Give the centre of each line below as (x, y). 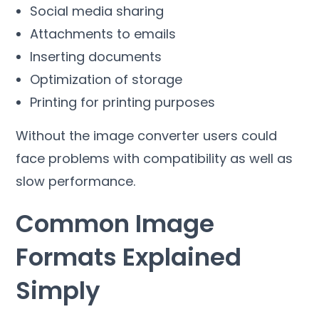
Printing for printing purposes (123, 102)
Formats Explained (129, 257)
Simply (58, 290)
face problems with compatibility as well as (155, 158)
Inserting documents (96, 56)
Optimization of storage (106, 79)
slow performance (75, 181)
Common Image (115, 223)
